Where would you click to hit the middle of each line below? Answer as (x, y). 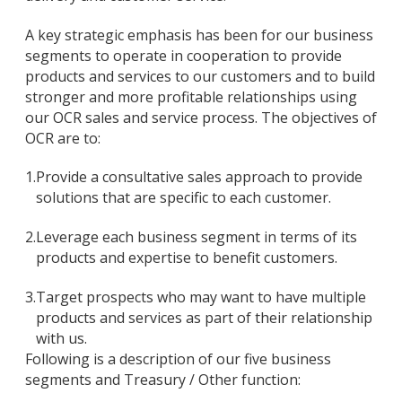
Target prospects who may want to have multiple (201, 297)
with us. (61, 338)
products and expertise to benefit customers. (187, 258)
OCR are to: (63, 138)
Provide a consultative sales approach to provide (199, 177)
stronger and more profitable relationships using (191, 96)
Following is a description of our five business (178, 358)
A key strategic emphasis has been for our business (199, 35)
